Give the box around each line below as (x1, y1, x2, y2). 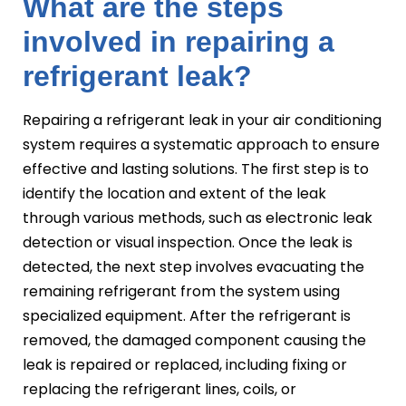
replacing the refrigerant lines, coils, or (23, 378, 296, 400)
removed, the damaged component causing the (23, 329, 366, 351)
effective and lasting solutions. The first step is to (23, 158, 369, 179)
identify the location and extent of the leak (23, 182, 326, 204)
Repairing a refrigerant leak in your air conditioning (23, 109, 382, 130)
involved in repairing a (23, 24, 334, 58)
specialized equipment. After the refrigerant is (23, 304, 351, 326)
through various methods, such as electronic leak (23, 207, 372, 228)
